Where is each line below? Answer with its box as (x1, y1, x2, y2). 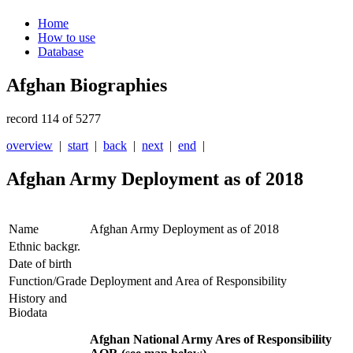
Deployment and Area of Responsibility (90, 274, 287, 288)
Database (38, 45, 84, 59)
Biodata (9, 306, 47, 320)
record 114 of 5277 (6, 112, 101, 126)
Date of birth (9, 257, 72, 271)
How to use (38, 31, 95, 45)
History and (9, 292, 67, 306)
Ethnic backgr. (9, 240, 80, 254)
